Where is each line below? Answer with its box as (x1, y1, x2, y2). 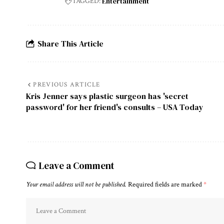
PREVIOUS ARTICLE (33, 80, 100, 89)
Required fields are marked (128, 180, 203, 189)
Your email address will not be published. (26, 180, 126, 189)
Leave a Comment (39, 159, 114, 172)
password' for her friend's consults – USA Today (26, 101, 203, 113)
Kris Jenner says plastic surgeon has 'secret (26, 90, 188, 102)
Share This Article (37, 37, 103, 49)
